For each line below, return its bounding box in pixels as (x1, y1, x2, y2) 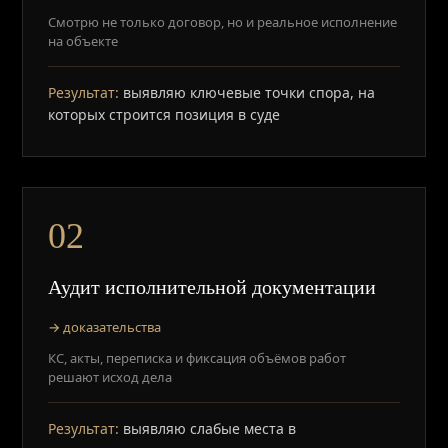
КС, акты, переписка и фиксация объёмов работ (48, 349, 347, 367)
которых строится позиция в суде (48, 105, 281, 124)
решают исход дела (48, 368, 173, 386)
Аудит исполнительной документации (48, 276, 377, 298)
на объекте (48, 32, 119, 50)
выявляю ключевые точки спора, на (119, 83, 376, 102)
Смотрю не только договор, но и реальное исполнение (48, 13, 398, 31)
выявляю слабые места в (119, 419, 297, 438)
